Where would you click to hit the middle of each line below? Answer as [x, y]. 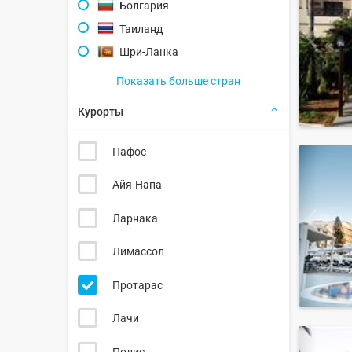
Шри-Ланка [148, 52]
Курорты [101, 111]
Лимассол [138, 252]
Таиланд [141, 29]
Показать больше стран [179, 81]
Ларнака [135, 218]
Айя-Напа [137, 185]
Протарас [137, 285]
